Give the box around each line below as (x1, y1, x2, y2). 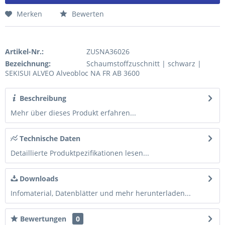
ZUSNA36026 (86, 47, 130, 56)
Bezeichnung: (5, 59, 51, 68)
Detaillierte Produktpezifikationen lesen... (11, 148, 149, 158)
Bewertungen (18, 214, 68, 223)
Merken (17, 9, 42, 19)
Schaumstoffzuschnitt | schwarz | (86, 59, 201, 68)
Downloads (18, 174, 58, 183)
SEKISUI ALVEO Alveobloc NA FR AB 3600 (5, 68, 140, 78)
